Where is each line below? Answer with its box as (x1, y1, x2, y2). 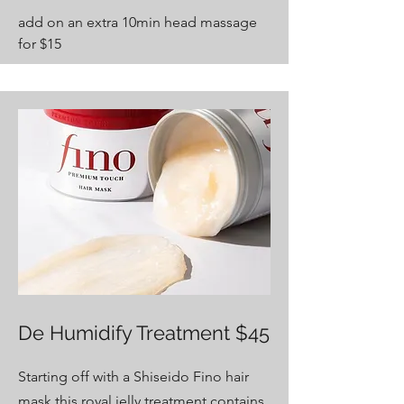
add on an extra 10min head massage (18, 14, 257, 31)
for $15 (18, 35, 61, 52)
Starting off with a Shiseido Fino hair (18, 368, 249, 385)
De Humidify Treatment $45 (18, 321, 270, 344)
